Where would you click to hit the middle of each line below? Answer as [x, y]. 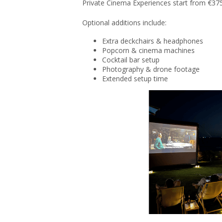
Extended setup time [135, 79]
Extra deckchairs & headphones [153, 41]
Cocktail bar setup [131, 60]
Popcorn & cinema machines [148, 50]
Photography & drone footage [151, 69]
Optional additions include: [124, 23]
